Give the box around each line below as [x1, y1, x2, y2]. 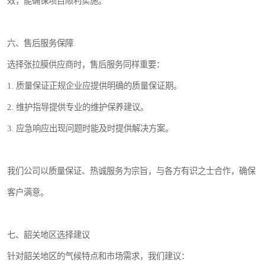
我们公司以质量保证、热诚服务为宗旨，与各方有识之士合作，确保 [7, 166, 256, 176]
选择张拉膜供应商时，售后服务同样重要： [7, 59, 164, 69]
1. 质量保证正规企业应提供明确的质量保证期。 [7, 80, 182, 91]
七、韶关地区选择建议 [7, 230, 90, 240]
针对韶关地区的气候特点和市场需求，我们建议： [7, 251, 189, 261]
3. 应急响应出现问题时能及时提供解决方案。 [7, 123, 173, 133]
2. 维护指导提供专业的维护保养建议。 [7, 102, 148, 112]
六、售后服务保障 [7, 38, 73, 48]
